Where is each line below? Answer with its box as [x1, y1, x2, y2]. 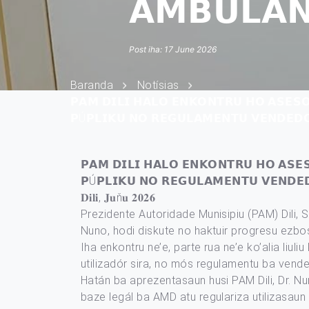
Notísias [137, 78, 179, 92]
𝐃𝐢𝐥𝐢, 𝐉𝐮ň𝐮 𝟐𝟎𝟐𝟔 [81, 191, 156, 204]
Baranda [70, 78, 114, 92]
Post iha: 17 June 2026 [129, 43, 217, 54]
